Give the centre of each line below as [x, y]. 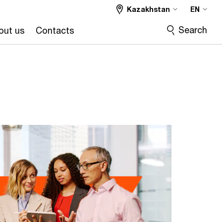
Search [193, 30]
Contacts [55, 30]
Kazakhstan [148, 9]
